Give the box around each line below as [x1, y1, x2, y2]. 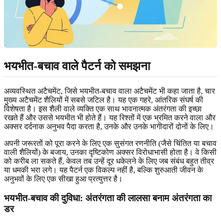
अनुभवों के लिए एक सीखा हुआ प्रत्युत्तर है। [4, 175, 123, 184]
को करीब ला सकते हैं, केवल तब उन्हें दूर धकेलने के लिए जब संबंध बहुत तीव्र [4, 157, 214, 166]
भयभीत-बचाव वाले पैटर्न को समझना [4, 59, 150, 73]
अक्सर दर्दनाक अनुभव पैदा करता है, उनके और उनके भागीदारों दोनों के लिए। [4, 122, 214, 131]
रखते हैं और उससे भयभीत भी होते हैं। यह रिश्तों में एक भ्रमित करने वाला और [4, 113, 216, 122]
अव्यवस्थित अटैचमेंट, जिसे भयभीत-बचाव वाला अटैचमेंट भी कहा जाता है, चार [4, 87, 215, 96]
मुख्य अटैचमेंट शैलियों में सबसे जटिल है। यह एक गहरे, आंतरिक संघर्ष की [4, 96, 203, 105]
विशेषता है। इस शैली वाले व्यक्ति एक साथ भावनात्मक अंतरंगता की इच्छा [4, 105, 202, 113]
